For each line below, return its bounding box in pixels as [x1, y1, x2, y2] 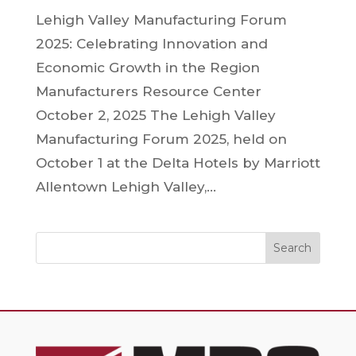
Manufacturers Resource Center [35, 83, 261, 99]
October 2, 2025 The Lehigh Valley [35, 107, 276, 123]
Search [273, 241, 312, 255]
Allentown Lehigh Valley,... [35, 179, 216, 195]
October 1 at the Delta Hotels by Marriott [35, 155, 320, 171]
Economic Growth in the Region [35, 60, 260, 75]
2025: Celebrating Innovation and [35, 36, 268, 52]
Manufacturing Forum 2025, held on [35, 131, 287, 147]
